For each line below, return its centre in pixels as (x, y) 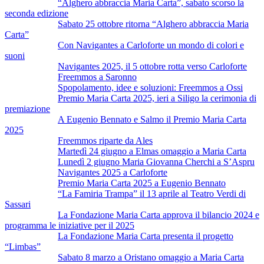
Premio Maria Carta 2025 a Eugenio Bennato (142, 183)
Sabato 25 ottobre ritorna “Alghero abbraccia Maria (153, 24)
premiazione (27, 108)
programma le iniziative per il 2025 (70, 225)
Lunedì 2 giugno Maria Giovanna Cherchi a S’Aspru (156, 161)
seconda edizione (37, 13)
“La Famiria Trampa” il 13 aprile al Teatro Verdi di (152, 193)
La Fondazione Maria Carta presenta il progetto (146, 236)
